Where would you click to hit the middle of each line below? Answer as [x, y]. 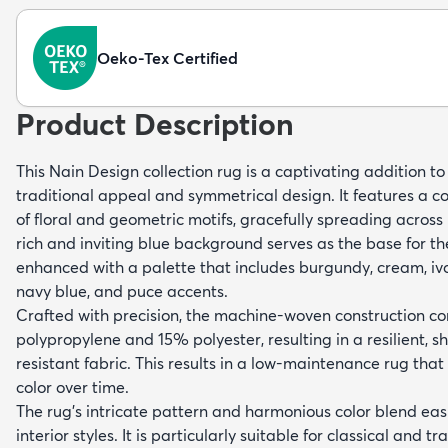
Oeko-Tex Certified [167, 57]
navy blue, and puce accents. [122, 290]
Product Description [155, 124]
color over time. [72, 386]
